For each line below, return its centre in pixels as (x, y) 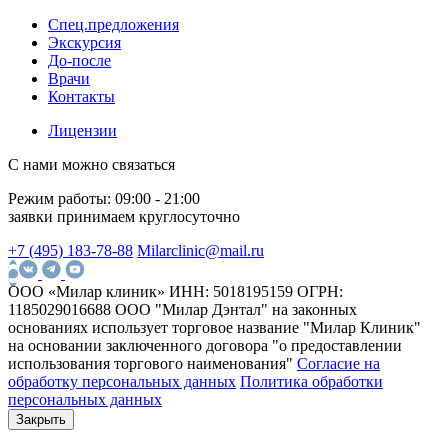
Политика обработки (311, 381)
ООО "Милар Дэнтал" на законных (236, 309)
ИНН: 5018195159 (231, 291)
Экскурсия (84, 42)
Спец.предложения (113, 24)
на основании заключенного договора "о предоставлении (205, 345)
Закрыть (41, 419)
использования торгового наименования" (150, 363)
